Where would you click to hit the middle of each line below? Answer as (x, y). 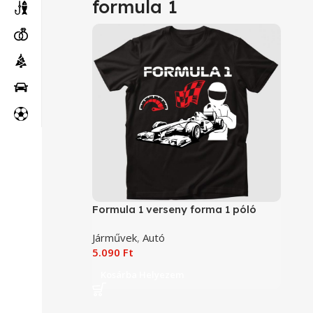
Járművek (115, 237)
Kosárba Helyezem (142, 274)
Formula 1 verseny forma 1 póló (174, 209)
